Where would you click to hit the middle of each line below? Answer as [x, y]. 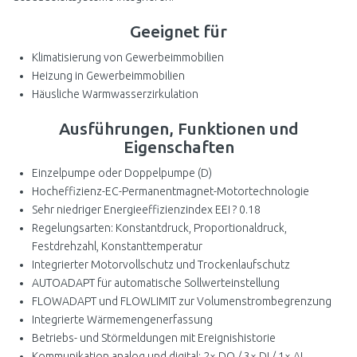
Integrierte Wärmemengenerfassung [122, 320]
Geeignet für [178, 31]
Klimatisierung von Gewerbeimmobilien [128, 57]
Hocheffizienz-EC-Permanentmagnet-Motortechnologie [171, 191]
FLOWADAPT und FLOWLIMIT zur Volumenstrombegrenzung [182, 301]
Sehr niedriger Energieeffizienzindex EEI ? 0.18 [146, 210]
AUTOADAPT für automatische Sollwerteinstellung [156, 283]
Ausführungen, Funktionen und [178, 128]
